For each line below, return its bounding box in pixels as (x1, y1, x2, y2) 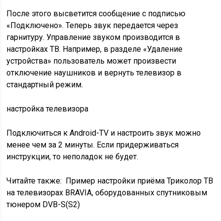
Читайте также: (6, 176, 62, 185)
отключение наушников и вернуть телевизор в (6, 68, 182, 77)
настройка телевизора (6, 104, 89, 113)
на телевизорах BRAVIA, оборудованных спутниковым (6, 188, 208, 197)
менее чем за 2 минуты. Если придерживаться (6, 140, 179, 149)
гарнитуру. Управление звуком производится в (6, 33, 181, 42)
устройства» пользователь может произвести (6, 56, 177, 66)
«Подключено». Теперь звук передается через (6, 21, 179, 30)
